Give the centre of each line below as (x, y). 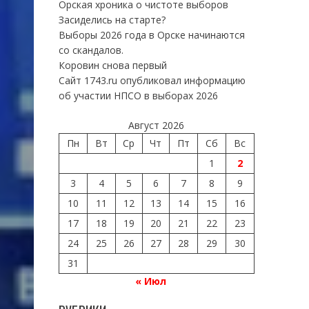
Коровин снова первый (112, 65)
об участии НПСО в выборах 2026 (138, 95)
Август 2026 (157, 125)
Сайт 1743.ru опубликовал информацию (152, 80)
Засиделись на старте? (112, 19)
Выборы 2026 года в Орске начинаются (151, 34)
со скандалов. (91, 50)
